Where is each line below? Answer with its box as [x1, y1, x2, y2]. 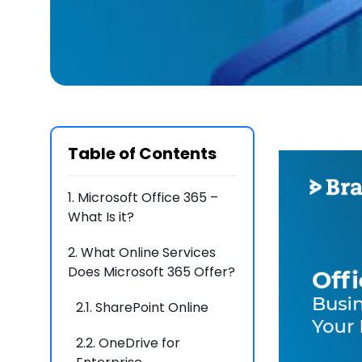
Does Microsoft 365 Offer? [68, 263, 235, 282]
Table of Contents [68, 142, 217, 166]
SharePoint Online [95, 298, 208, 318]
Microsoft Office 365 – [78, 188, 218, 208]
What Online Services [81, 243, 216, 263]
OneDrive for [99, 334, 180, 353]
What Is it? [68, 208, 134, 227]
